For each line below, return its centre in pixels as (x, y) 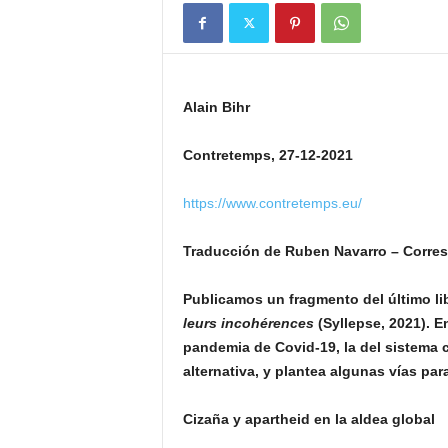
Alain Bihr (216, 107)
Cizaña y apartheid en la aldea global (308, 419)
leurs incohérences (248, 323)
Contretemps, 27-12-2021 (267, 155)
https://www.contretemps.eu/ (272, 203)
